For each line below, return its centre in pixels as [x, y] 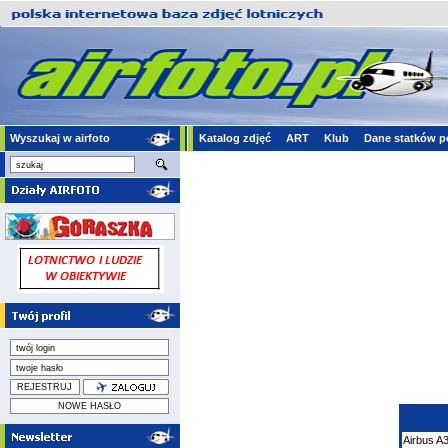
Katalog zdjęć [235, 138]
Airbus [419, 440]
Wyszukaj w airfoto [60, 138]
